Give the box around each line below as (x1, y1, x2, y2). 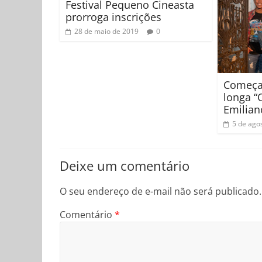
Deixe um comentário (60, 156, 189, 174)
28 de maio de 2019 (74, 26, 139, 37)
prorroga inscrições (65, 10, 161, 25)
